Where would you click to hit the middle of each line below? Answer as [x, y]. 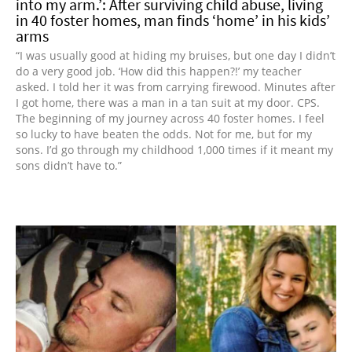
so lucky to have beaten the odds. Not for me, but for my [164, 134]
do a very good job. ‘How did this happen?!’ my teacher [159, 71]
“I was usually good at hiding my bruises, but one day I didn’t [176, 55]
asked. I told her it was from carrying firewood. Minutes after [176, 86]
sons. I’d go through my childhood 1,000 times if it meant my [174, 149]
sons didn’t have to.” [69, 165]
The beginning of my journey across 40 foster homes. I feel [170, 118]
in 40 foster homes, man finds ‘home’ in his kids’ [173, 20]
